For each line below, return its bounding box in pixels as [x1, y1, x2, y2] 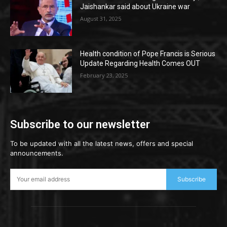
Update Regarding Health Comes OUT [80, 59, 201, 68]
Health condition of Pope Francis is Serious [80, 50, 216, 58]
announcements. [10, 148, 63, 157]
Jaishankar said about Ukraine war [80, 3, 191, 11]
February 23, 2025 [80, 71, 128, 80]
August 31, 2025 [80, 15, 122, 23]
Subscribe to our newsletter [10, 118, 150, 131]
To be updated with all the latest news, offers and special [10, 139, 193, 147]
